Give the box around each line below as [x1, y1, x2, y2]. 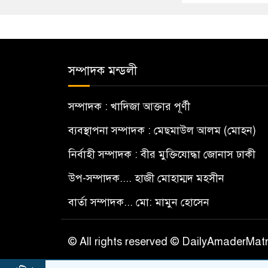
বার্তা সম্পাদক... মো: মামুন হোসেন [68, 196, 209, 209]
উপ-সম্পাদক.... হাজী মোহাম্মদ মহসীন [68, 172, 224, 185]
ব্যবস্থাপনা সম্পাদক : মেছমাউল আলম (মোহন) [68, 124, 256, 138]
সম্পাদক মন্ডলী [68, 63, 137, 79]
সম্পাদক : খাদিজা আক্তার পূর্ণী [68, 100, 190, 114]
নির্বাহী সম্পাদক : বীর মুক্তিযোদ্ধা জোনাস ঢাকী [68, 148, 255, 162]
